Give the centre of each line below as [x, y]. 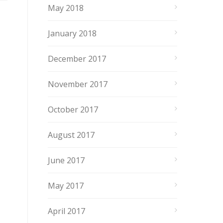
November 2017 [78, 84]
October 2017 [73, 110]
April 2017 [66, 211]
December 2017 [77, 59]
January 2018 [72, 33]
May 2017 [66, 186]
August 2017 [71, 135]
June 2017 [66, 160]
